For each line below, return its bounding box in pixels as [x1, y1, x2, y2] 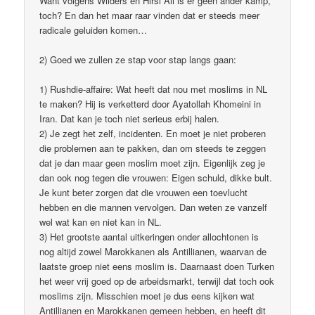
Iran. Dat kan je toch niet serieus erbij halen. [39, 112, 220, 126]
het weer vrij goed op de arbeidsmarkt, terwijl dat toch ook [39, 274, 275, 288]
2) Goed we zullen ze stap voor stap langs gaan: [39, 52, 237, 66]
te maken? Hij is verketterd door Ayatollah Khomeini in [39, 97, 262, 111]
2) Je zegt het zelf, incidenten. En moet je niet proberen [39, 127, 266, 141]
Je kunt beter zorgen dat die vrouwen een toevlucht [39, 186, 248, 200]
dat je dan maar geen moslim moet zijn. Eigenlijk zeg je [39, 156, 266, 170]
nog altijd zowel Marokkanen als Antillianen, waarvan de [39, 245, 267, 259]
